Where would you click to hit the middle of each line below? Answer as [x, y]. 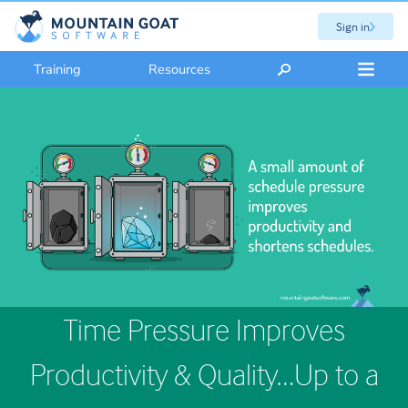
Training [58, 69]
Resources [180, 69]
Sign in [352, 26]
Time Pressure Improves [204, 329]
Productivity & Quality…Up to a [204, 373]
